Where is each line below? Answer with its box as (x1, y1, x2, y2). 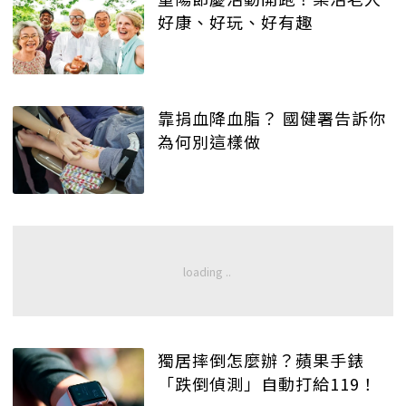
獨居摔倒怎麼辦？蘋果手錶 (158, 347, 364, 372)
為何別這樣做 (158, 130, 261, 154)
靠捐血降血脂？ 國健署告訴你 (158, 106, 386, 130)
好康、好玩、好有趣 (158, 10, 313, 34)
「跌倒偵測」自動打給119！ (158, 371, 377, 395)
